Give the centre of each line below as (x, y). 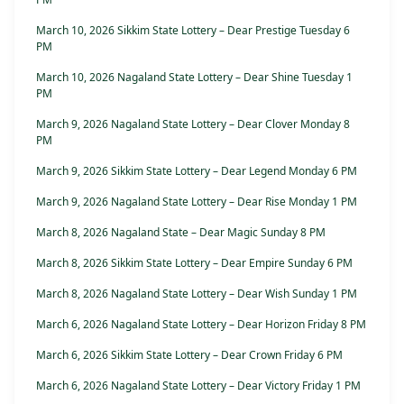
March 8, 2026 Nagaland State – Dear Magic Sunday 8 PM (181, 233)
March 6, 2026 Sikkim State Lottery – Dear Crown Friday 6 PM (189, 355)
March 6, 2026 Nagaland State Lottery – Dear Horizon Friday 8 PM (201, 325)
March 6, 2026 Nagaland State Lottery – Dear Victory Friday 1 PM (198, 386)
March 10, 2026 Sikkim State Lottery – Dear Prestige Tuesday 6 (193, 31)
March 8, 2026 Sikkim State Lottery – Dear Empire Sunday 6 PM (194, 263)
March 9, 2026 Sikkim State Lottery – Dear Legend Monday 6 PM (197, 171)
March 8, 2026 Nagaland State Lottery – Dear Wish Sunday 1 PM (197, 294)
